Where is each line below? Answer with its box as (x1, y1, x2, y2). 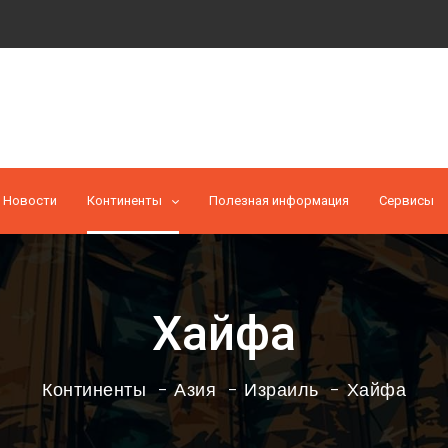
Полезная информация (208, 193, 349, 208)
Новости (2, 193, 57, 208)
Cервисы (378, 193, 434, 208)
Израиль (244, 377, 319, 402)
